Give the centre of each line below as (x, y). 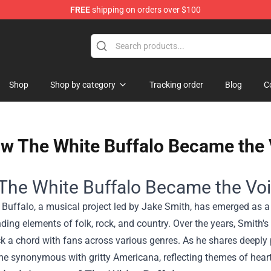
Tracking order (176, 85)
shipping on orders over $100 (145, 10)
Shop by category (83, 85)
